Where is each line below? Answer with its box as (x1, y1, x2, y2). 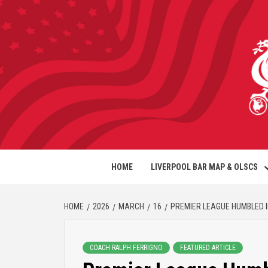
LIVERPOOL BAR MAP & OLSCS (151, 162, 258, 172)
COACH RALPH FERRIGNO (90, 243, 163, 252)
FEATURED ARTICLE (180, 243, 236, 252)
